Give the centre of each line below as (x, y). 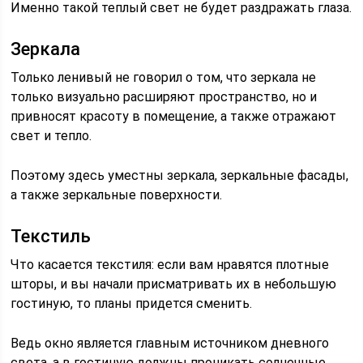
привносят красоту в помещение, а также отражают (174, 116)
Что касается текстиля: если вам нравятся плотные (170, 265)
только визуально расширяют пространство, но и (164, 97)
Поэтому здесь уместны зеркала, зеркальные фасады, (180, 175)
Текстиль (51, 236)
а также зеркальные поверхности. (117, 195)
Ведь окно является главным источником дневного (170, 343)
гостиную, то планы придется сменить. (132, 303)
